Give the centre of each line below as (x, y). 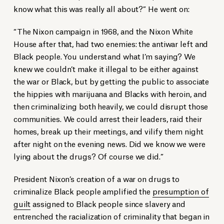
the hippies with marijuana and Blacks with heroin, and (110, 93)
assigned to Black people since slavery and (108, 203)
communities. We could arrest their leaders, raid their (107, 118)
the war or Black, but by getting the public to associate (111, 81)
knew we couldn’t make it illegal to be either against (106, 68)
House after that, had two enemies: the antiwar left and (111, 43)
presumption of (180, 191)
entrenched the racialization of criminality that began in (111, 216)
